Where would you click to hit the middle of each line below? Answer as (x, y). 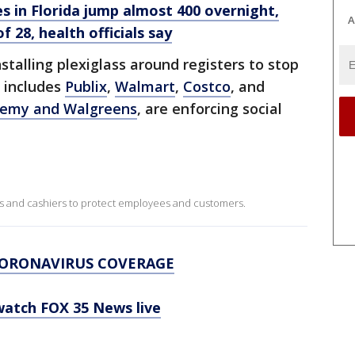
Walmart (145, 87)
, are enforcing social (210, 109)
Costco (207, 87)
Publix (86, 87)
